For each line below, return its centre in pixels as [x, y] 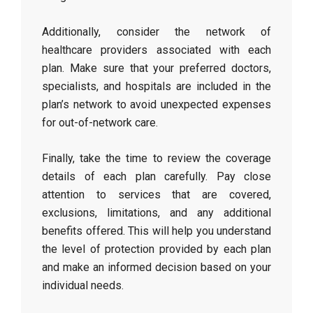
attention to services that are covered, [156, 195]
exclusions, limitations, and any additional [156, 213]
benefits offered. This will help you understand [156, 231]
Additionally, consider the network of [156, 32]
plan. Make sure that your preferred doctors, [156, 68]
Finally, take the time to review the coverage [156, 158]
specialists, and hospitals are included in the [156, 86]
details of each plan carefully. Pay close [156, 176]
